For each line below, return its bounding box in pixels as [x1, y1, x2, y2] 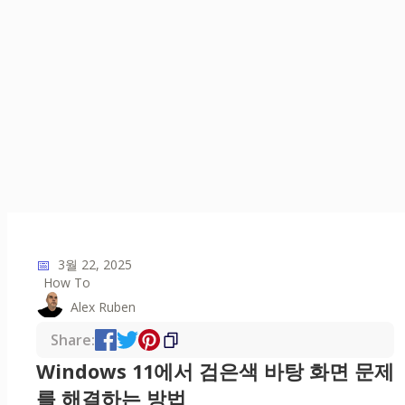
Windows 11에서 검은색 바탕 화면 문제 [36, 358, 394, 385]
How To [43, 274, 90, 292]
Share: [51, 330, 95, 351]
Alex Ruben [71, 297, 136, 316]
